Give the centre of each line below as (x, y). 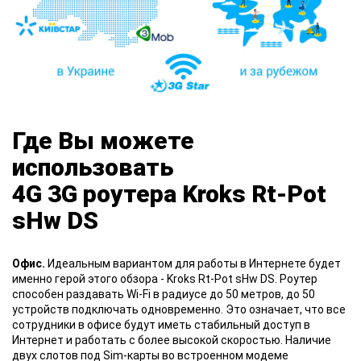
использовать (93, 168)
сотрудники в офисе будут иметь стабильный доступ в (161, 325)
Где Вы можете (103, 141)
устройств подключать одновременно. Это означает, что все (179, 310)
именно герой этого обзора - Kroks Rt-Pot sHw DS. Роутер (165, 279)
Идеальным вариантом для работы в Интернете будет (193, 264)
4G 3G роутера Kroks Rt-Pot (169, 194)
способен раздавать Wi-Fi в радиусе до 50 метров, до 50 (164, 295)
